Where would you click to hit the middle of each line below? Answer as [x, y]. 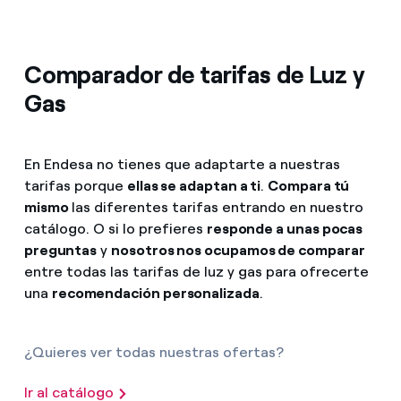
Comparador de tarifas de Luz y [194, 74]
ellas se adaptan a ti [194, 185]
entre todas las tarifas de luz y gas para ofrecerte [196, 271]
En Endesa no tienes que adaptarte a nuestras [182, 164]
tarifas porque [75, 185]
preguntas [60, 250]
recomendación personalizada [155, 293]
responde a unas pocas [285, 228]
